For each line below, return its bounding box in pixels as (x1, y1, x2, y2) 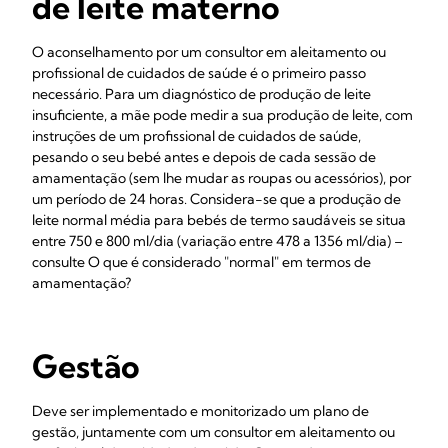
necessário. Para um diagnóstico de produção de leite (32, 85, 371, 103)
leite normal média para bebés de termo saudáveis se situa (32, 211, 406, 229)
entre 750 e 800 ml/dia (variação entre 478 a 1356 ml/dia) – (32, 232, 403, 250)
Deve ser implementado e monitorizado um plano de (32, 402, 369, 420)
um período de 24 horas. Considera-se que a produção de (32, 190, 401, 208)
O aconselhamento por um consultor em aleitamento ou (32, 43, 386, 61)
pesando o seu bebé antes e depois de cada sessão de (32, 148, 376, 166)
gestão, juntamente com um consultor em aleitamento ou (32, 423, 395, 441)
